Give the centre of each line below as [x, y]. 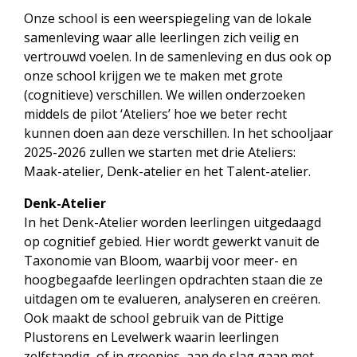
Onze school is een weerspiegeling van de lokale [168, 18]
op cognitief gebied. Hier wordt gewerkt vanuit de [172, 241]
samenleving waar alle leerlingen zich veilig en [161, 37]
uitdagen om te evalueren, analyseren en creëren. [172, 299]
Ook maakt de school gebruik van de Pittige [154, 318]
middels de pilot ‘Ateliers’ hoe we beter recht [155, 114]
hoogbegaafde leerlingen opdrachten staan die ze [173, 280]
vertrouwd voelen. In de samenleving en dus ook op [178, 57]
